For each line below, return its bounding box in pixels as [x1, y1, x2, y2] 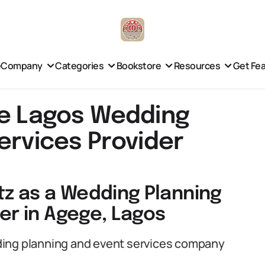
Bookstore [116, 59, 161, 72]
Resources [173, 59, 221, 72]
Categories [55, 59, 104, 72]
